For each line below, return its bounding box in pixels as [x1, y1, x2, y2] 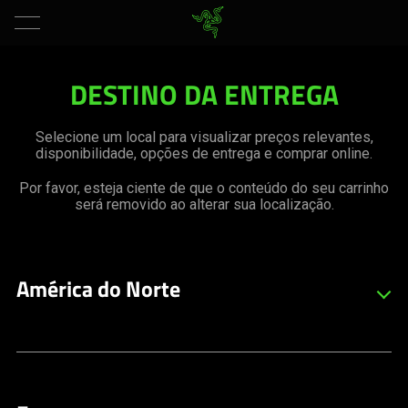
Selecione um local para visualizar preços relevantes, [35, 128, 373, 146]
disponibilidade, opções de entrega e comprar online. [36, 145, 372, 162]
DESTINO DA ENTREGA [69, 85, 339, 111]
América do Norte [16, 281, 180, 302]
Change [15, 55, 142, 107]
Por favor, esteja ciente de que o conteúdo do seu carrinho [19, 179, 389, 197]
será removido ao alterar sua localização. [74, 196, 334, 213]
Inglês [16, 362, 52, 377]
